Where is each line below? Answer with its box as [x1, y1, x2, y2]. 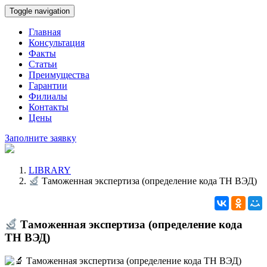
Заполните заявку [5, 133, 76, 143]
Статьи [29, 59, 57, 69]
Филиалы [29, 91, 67, 101]
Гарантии [29, 80, 67, 91]
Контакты [29, 102, 69, 112]
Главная [29, 27, 61, 37]
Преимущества [29, 70, 89, 80]
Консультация [29, 38, 85, 48]
